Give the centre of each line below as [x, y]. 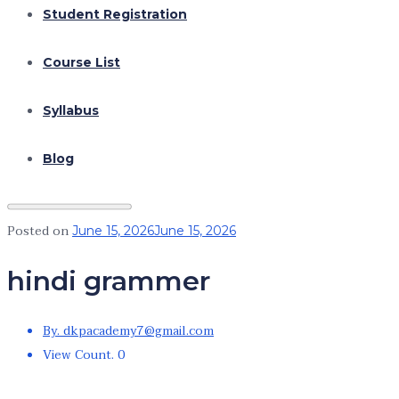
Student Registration [115, 14]
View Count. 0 [84, 355]
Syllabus [71, 110]
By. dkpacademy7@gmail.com [128, 331]
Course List [81, 62]
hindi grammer [109, 281]
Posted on [40, 231]
